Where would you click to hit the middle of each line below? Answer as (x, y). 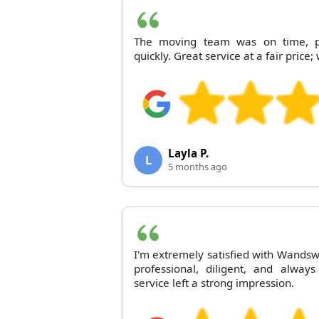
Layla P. (188, 153)
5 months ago (198, 166)
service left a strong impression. (214, 282)
